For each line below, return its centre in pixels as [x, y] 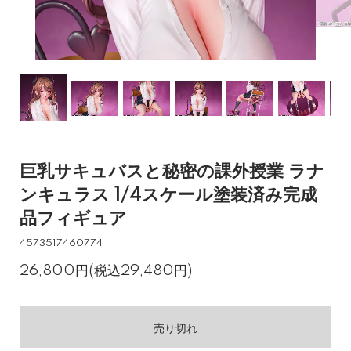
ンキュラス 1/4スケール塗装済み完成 [168, 195]
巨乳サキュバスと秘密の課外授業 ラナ [172, 172]
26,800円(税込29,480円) [106, 271]
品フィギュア [73, 219]
